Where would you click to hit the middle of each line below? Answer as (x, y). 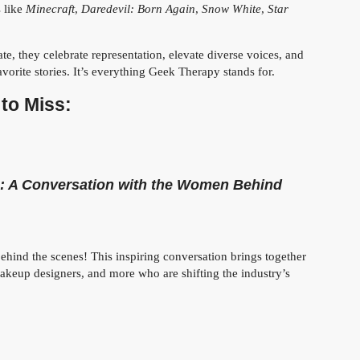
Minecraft (50, 9)
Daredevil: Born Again (138, 9)
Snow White (231, 9)
